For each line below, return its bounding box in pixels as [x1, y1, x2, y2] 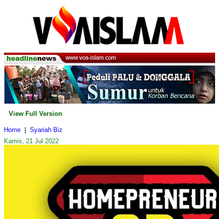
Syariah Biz [30, 126, 63, 134]
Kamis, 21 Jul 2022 [4, 137, 59, 145]
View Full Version [9, 110, 62, 118]
